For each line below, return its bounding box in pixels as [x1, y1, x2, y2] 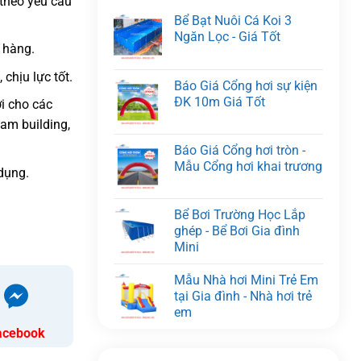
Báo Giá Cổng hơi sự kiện [174, 77, 317, 93]
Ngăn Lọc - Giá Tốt [174, 28, 280, 44]
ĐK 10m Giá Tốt [174, 93, 265, 110]
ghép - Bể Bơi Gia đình [174, 222, 300, 239]
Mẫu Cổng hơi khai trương [174, 158, 322, 174]
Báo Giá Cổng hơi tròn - [174, 142, 305, 158]
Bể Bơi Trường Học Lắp [174, 206, 305, 222]
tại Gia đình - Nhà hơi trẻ [174, 288, 312, 304]
